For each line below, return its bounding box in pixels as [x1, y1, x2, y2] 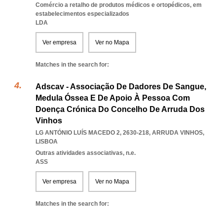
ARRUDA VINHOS [152, 129, 203, 136]
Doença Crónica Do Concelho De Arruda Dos [36, 105, 205, 113]
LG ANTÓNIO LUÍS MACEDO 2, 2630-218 [36, 129, 149, 136]
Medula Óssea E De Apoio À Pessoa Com [36, 94, 190, 102]
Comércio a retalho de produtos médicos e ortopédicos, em [36, 1, 202, 8]
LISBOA [36, 138, 58, 145]
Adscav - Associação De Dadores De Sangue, [36, 82, 206, 91]
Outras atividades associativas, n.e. [36, 149, 136, 156]
